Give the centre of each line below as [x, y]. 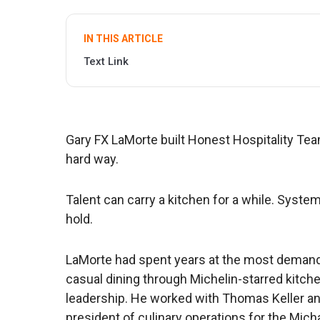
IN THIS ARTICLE [123, 39]
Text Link [106, 62]
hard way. [94, 159]
